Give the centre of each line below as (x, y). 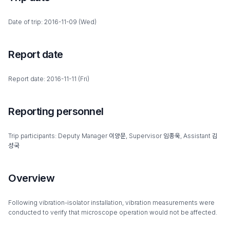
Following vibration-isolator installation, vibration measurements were (111, 202)
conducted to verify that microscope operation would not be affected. (113, 212)
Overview (31, 178)
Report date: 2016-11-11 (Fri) (49, 79)
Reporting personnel (56, 111)
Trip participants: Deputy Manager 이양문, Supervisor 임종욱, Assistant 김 (113, 136)
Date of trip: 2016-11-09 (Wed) (52, 22)
